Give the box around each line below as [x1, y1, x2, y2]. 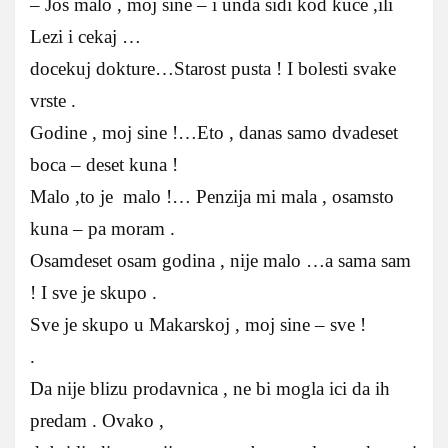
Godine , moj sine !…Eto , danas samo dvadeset [30, 121, 398, 143]
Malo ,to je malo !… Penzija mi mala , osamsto [30, 185, 394, 207]
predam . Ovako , [30, 409, 164, 431]
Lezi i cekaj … [30, 25, 141, 47]
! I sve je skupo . [30, 281, 157, 303]
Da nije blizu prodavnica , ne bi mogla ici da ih [30, 377, 390, 399]
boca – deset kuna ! [30, 153, 178, 175]
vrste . [30, 89, 76, 111]
